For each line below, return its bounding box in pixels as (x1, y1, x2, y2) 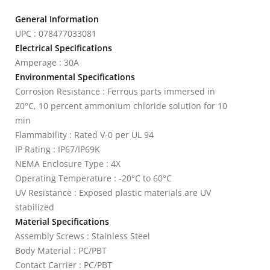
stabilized (15, 201, 54, 213)
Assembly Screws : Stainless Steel (15, 230, 150, 242)
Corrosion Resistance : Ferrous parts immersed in (15, 86, 215, 97)
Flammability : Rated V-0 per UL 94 (15, 129, 154, 140)
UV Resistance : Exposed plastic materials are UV (15, 187, 211, 198)
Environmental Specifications (15, 71, 135, 83)
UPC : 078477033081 (15, 28, 96, 39)
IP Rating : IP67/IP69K (15, 143, 100, 155)
